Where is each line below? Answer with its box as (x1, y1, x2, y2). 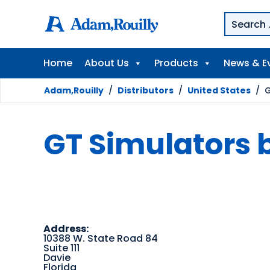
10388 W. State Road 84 (43, 231, 158, 246)
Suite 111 (43, 241, 80, 256)
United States (187, 84, 251, 96)
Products (154, 56, 198, 70)
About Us (84, 56, 129, 70)
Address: (43, 222, 89, 236)
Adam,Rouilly (44, 84, 104, 96)
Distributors (118, 84, 174, 96)
